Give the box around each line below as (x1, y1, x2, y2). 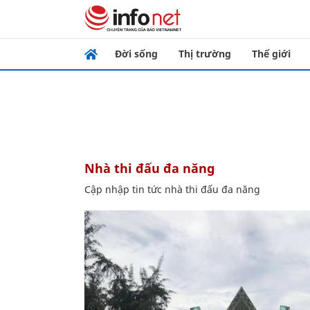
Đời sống (115, 47, 158, 60)
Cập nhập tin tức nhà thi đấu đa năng (84, 183, 260, 196)
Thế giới (252, 47, 291, 60)
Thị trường (179, 47, 231, 60)
